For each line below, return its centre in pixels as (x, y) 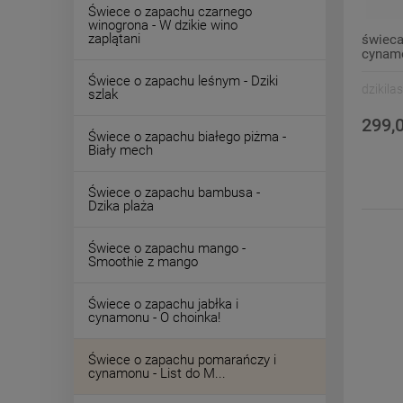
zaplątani (114, 39)
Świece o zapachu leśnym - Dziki (183, 81)
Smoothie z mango (143, 262)
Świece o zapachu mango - (167, 248)
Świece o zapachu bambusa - (174, 193)
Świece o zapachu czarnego (170, 12)
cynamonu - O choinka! (154, 318)
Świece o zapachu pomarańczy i (182, 360)
